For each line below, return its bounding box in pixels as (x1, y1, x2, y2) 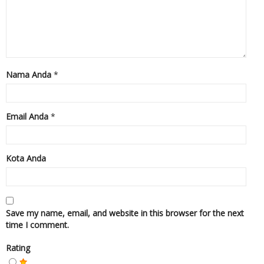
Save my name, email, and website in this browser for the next (6, 207, 244, 219)
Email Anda (6, 111, 48, 122)
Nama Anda (6, 69, 51, 80)
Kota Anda (6, 153, 46, 164)
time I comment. (6, 219, 69, 230)
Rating (6, 242, 30, 253)
